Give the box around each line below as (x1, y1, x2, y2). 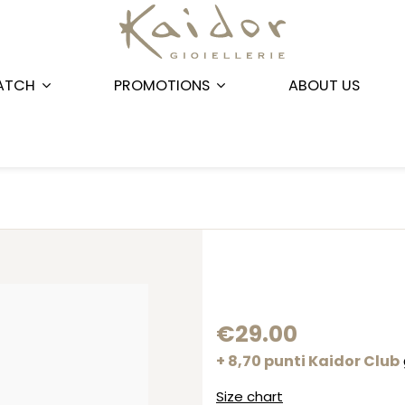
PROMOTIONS (114, 75, 213, 96)
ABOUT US (288, 75, 360, 96)
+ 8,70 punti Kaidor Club (216, 351, 400, 372)
